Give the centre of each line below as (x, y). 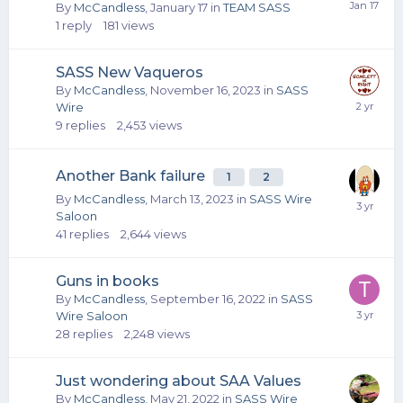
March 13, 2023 (192, 198)
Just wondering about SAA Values (179, 381)
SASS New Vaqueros (130, 72)
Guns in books (107, 281)
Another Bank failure (132, 175)
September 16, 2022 (208, 298)
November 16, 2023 (206, 90)
